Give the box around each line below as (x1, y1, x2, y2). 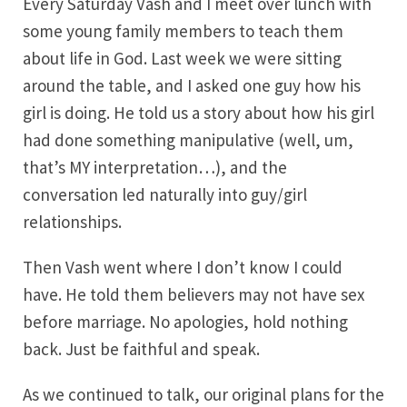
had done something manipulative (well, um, (23, 129, 353, 151)
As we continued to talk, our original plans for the (23, 383, 384, 405)
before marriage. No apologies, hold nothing (23, 311, 348, 333)
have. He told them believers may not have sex (23, 283, 364, 305)
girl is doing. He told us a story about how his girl (23, 102, 374, 124)
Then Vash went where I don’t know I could (23, 256, 342, 278)
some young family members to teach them (23, 20, 343, 42)
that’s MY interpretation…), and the (23, 156, 287, 178)
